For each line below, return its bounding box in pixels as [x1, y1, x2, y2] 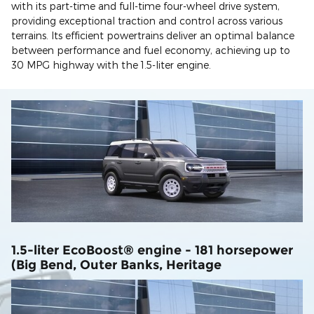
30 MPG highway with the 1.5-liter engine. [11, 59, 211, 71]
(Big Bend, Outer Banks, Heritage [11, 257, 221, 273]
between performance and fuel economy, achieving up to [11, 44, 290, 57]
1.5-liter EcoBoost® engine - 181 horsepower [11, 243, 293, 258]
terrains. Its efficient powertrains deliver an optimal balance [11, 29, 294, 42]
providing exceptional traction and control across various [11, 15, 282, 27]
